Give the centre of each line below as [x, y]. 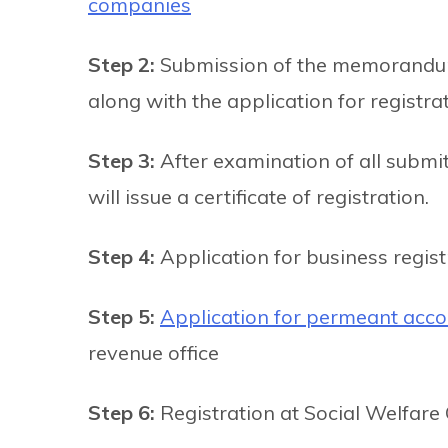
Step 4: [124, 257]
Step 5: [124, 317]
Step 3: [124, 161]
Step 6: [124, 413]
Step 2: [124, 65]
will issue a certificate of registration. [258, 197]
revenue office [153, 353]
